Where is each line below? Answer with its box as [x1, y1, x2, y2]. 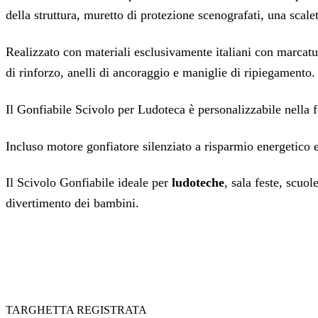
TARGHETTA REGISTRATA [6, 304, 147, 317]
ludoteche [172, 175, 224, 190]
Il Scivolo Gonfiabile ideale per [6, 175, 172, 190]
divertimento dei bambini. [6, 196, 139, 211]
